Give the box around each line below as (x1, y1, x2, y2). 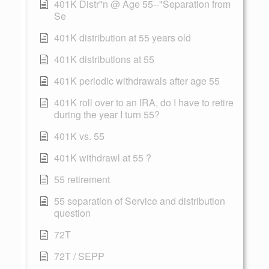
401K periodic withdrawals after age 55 (54, 74, 220, 88)
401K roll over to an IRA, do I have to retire (54, 95, 234, 109)
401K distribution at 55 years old (54, 31, 191, 44)
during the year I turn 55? (54, 107, 160, 121)
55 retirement (54, 172, 110, 186)
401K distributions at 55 (54, 52, 154, 66)
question (54, 206, 91, 220)
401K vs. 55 (54, 129, 104, 143)
